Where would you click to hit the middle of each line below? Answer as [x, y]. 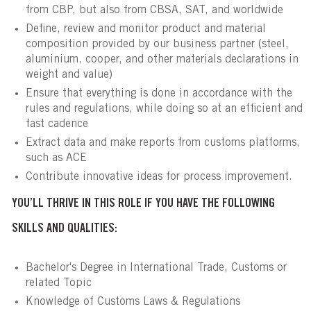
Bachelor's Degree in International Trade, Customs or [156, 268]
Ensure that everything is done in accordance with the [159, 94]
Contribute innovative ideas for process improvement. [159, 177]
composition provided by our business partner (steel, [157, 45]
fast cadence [57, 125]
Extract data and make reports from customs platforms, [162, 143]
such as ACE [61, 159]
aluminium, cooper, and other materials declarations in [162, 60]
